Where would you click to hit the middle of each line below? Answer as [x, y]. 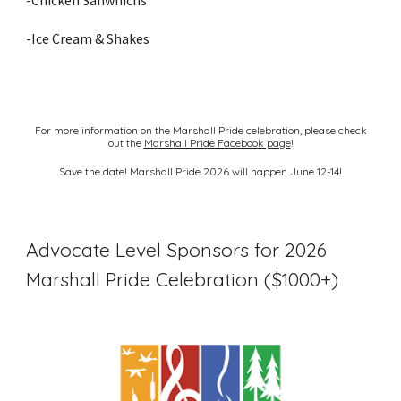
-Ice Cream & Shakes [88, 38]
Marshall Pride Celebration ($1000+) [183, 279]
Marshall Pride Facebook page [217, 143]
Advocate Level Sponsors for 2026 [177, 250]
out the [126, 143]
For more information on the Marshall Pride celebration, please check [200, 130]
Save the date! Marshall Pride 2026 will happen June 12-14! [200, 171]
